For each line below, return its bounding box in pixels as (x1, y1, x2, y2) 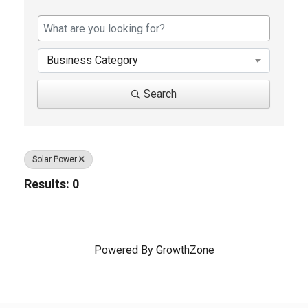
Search (143, 87, 177, 100)
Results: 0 (24, 177, 79, 191)
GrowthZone (155, 243, 214, 256)
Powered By (93, 243, 156, 256)
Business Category (47, 54, 138, 67)
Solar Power (32, 155, 77, 164)
